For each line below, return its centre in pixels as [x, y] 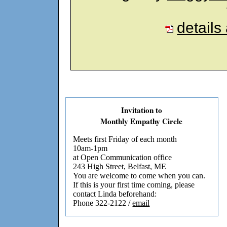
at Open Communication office [123, 158]
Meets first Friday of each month [125, 139]
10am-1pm [90, 148]
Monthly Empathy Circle [142, 121]
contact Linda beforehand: [115, 194]
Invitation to [142, 110]
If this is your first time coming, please [134, 185]
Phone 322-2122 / [103, 203]
